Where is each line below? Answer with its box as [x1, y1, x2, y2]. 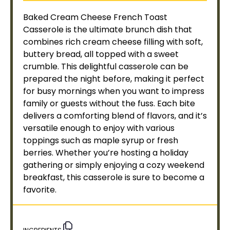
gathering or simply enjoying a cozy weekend [23, 159, 204, 171]
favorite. [23, 184, 56, 196]
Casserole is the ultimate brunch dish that [23, 24, 192, 35]
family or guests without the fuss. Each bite [23, 98, 195, 109]
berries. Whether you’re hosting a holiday [23, 147, 188, 159]
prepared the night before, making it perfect [23, 73, 204, 85]
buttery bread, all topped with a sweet [23, 48, 179, 60]
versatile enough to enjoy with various [23, 122, 175, 134]
